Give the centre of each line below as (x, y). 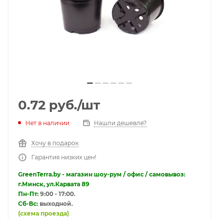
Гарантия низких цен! (64, 157)
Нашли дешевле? (120, 123)
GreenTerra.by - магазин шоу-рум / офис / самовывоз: (102, 174)
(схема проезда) (44, 213)
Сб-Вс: (28, 203)
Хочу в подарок (55, 143)
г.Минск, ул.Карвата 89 (54, 184)
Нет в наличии (47, 123)
